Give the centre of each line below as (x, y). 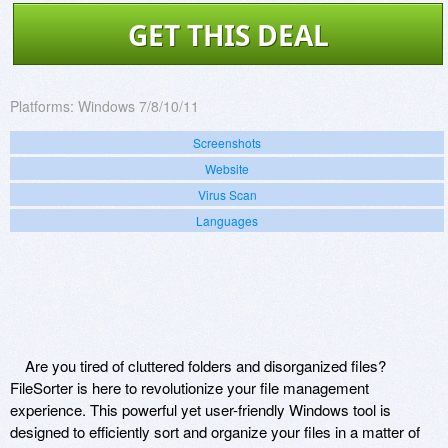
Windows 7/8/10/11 (138, 105)
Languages (227, 220)
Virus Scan (227, 194)
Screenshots (227, 142)
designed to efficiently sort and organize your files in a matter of (215, 431)
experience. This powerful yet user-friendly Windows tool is (200, 409)
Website (227, 168)
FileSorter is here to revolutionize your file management (189, 387)
